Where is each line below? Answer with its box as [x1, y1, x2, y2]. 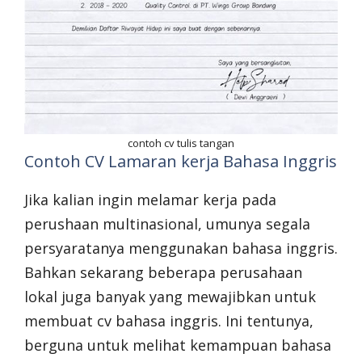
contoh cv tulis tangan [128, 135, 234, 150]
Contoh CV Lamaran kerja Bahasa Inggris [24, 149, 337, 172]
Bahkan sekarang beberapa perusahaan [24, 262, 302, 282]
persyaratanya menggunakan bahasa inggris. [24, 238, 338, 258]
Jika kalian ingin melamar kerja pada [24, 189, 276, 209]
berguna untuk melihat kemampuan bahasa [24, 335, 331, 355]
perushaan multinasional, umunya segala [24, 213, 310, 234]
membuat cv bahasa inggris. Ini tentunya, [24, 310, 314, 330]
